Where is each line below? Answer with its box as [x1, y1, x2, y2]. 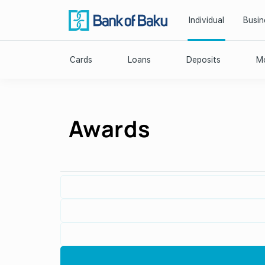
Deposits [186, 55, 221, 64]
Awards [69, 113, 151, 144]
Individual [189, 15, 224, 25]
